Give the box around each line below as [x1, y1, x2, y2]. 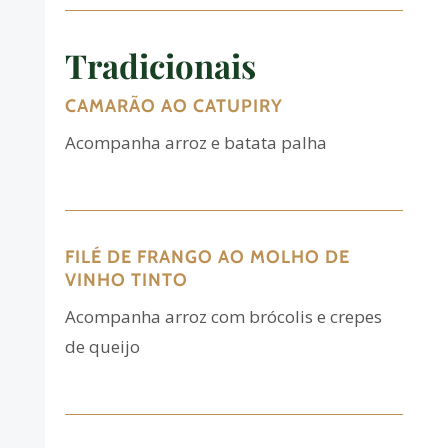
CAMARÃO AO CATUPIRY [64, 95, 283, 118]
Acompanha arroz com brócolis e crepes [64, 305, 382, 329]
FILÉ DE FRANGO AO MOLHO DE [64, 246, 350, 269]
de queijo [64, 335, 140, 359]
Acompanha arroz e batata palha [64, 131, 327, 155]
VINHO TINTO [64, 269, 188, 292]
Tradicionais [64, 43, 256, 88]
